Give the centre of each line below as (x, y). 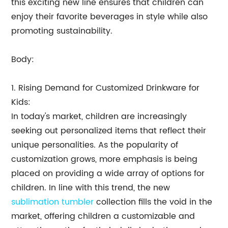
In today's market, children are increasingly (99, 117)
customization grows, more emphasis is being (105, 159)
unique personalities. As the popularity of (95, 145)
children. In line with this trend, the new (91, 188)
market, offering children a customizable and (103, 216)
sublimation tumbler (53, 202)
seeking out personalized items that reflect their (109, 131)
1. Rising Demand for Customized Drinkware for (106, 88)
